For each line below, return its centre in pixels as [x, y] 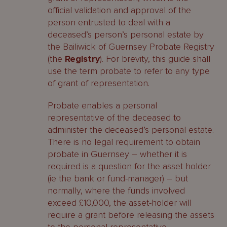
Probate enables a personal [102, 105]
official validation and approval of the [119, 10]
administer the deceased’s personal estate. [131, 130]
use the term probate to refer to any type [129, 71]
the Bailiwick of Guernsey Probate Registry [131, 47]
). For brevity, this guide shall [155, 59]
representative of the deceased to [114, 118]
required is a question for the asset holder [129, 166]
